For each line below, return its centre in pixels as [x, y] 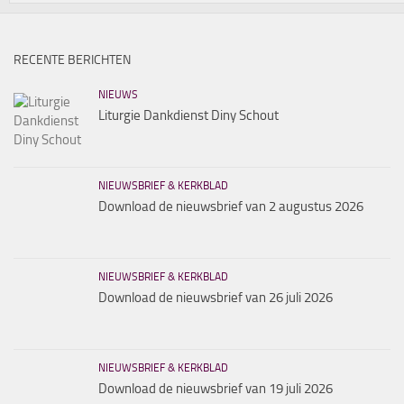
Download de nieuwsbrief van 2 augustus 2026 [231, 206]
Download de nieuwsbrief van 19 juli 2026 [216, 388]
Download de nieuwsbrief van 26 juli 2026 [216, 297]
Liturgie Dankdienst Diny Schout [188, 115]
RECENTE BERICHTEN [72, 60]
